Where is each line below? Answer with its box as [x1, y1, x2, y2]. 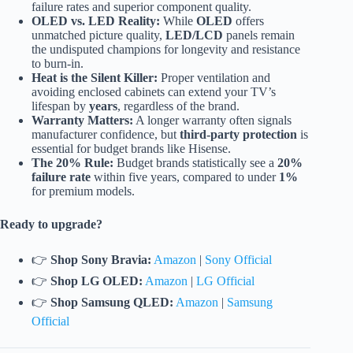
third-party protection [180, 128, 297, 142]
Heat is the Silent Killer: [32, 71, 158, 85]
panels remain [223, 28, 295, 43]
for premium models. [32, 184, 135, 199]
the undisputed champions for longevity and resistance [32, 43, 300, 57]
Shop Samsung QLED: [50, 295, 173, 310]
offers [232, 14, 264, 28]
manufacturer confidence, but [32, 128, 180, 142]
